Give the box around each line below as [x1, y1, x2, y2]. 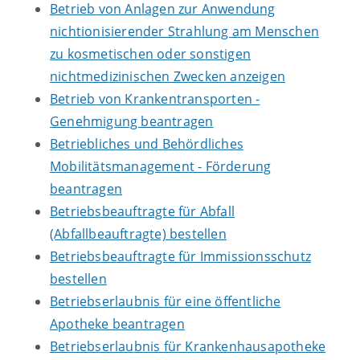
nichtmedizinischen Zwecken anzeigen [50, 67, 285, 86]
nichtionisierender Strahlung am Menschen [50, 22, 320, 41]
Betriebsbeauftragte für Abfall [50, 202, 235, 221]
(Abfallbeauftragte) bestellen [50, 225, 227, 243]
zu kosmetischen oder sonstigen [50, 45, 251, 63]
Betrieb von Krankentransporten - [50, 90, 260, 108]
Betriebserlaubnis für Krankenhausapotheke [50, 337, 326, 356]
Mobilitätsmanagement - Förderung [50, 157, 272, 176]
